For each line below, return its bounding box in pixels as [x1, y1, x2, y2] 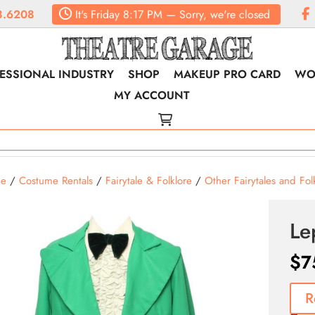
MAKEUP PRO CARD [174, 66, 281, 82]
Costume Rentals [18, 173, 93, 188]
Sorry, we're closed [179, 6, 270, 22]
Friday [87, 6, 120, 22]
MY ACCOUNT [114, 87, 191, 103]
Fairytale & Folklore [105, 173, 192, 188]
